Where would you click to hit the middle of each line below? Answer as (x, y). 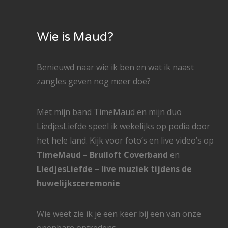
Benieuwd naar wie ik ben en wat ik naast (115, 67)
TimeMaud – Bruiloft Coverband (102, 155)
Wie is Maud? (75, 37)
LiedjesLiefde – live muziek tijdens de (114, 169)
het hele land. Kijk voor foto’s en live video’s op (125, 141)
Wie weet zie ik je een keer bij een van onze (119, 214)
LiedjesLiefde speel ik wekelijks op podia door (123, 126)
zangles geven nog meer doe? (94, 82)
